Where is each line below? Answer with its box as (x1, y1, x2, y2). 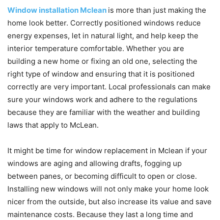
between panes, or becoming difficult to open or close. (7, 171, 197, 181)
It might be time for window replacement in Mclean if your (7, 145, 207, 155)
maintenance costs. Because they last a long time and (7, 209, 193, 219)
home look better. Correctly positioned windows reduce (7, 18, 201, 27)
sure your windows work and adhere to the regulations (7, 94, 197, 104)
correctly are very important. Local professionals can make (7, 82, 211, 91)
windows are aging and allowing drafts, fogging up (7, 158, 182, 168)
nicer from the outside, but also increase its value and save (7, 196, 212, 206)
